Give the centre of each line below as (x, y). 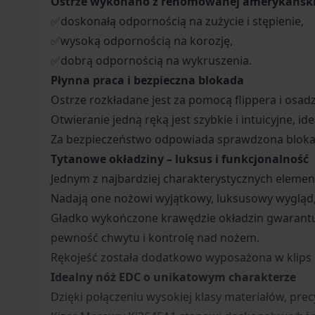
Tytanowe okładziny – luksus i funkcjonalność (180, 159)
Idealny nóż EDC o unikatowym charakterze (173, 277)
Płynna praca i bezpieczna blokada (147, 80)
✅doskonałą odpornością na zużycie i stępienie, (177, 21)
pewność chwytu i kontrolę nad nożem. (155, 237)
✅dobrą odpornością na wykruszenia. (151, 60)
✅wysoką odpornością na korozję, (142, 40)
